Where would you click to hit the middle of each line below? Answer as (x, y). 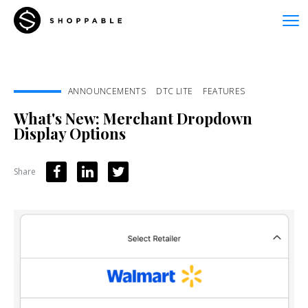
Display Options (70, 133)
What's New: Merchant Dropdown (133, 118)
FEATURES (224, 91)
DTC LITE (175, 91)
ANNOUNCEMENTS (107, 91)
